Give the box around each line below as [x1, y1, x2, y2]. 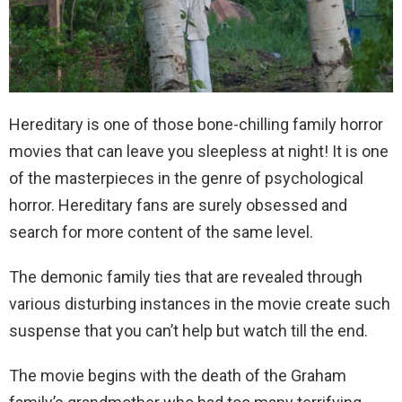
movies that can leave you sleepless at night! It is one [9, 142, 389, 162]
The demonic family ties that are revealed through [9, 267, 363, 287]
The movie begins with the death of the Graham [9, 366, 346, 386]
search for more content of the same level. [9, 223, 313, 242]
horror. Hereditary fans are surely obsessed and [9, 196, 347, 215]
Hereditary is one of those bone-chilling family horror [9, 115, 383, 135]
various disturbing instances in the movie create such [9, 294, 390, 314]
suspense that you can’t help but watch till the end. [9, 321, 368, 341]
